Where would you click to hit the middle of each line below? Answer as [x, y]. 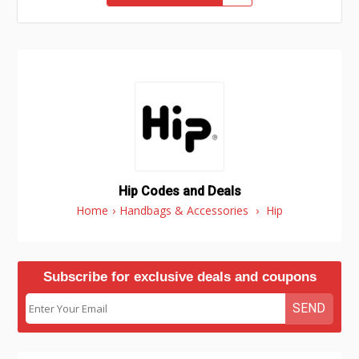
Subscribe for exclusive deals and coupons [179, 277]
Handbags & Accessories [184, 210]
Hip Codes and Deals [179, 191]
